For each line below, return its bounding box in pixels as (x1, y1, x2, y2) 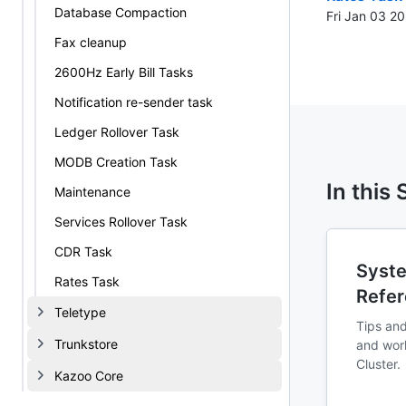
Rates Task (54, 274, 120, 289)
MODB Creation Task (54, 154, 178, 169)
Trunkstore (54, 336, 118, 352)
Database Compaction (54, 5, 187, 20)
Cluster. (356, 355, 401, 372)
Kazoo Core (54, 368, 123, 383)
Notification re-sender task (54, 94, 213, 110)
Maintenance (54, 184, 130, 199)
